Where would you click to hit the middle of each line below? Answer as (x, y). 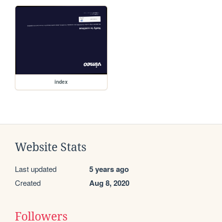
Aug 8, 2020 (109, 183)
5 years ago (109, 169)
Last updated (36, 169)
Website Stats (51, 147)
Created (28, 183)
